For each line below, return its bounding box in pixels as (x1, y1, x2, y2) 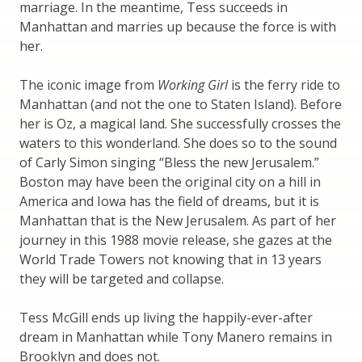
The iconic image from (19, 75, 158, 94)
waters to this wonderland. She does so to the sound (19, 133, 337, 152)
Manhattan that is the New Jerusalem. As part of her (19, 211, 336, 229)
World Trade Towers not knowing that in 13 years (19, 250, 322, 268)
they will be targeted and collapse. (19, 269, 224, 288)
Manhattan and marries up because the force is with (19, 17, 336, 36)
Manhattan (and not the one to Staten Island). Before (19, 95, 342, 113)
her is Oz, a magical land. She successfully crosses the (19, 114, 341, 133)
